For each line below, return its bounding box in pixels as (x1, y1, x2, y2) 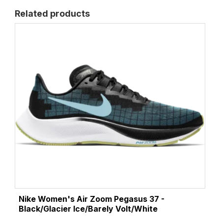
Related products (15, 8, 90, 19)
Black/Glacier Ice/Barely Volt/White (19, 204, 158, 214)
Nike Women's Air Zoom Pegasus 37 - (19, 194, 165, 204)
